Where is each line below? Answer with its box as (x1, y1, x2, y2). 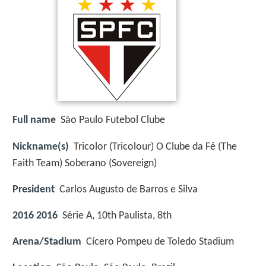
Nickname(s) (12, 141, 69, 153)
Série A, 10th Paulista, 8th (62, 210, 172, 221)
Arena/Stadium (12, 236, 81, 248)
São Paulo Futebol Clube (61, 115, 165, 126)
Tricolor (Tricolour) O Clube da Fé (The (74, 141, 237, 153)
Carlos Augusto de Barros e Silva (59, 183, 198, 195)
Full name (12, 115, 56, 126)
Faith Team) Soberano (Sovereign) (12, 157, 157, 169)
